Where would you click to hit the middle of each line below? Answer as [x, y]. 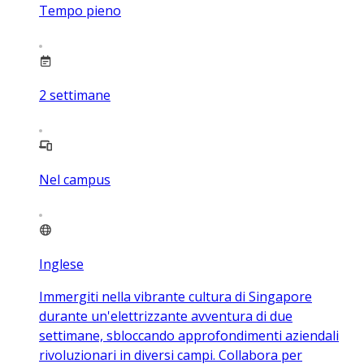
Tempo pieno [80, 11]
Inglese [61, 264]
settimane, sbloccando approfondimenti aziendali [189, 336]
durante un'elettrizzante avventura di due [166, 316]
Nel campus [75, 180]
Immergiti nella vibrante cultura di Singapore [175, 297]
